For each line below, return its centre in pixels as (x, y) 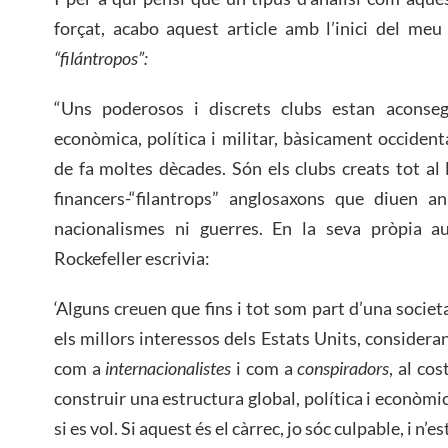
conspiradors (343, 367)
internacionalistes (168, 367)
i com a (264, 367)
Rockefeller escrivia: (132, 258)
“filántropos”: (101, 58)
